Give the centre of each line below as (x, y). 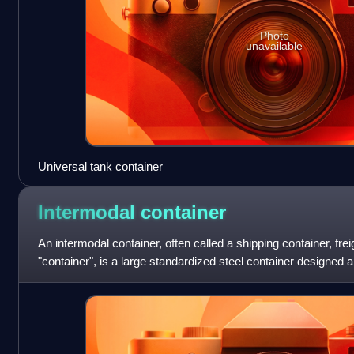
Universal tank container (100, 166)
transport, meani (79, 279)
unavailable (275, 46)
